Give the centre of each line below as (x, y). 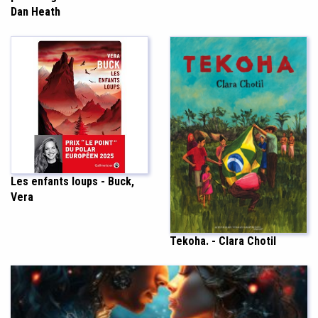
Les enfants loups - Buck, (72, 182)
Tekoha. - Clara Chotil (223, 241)
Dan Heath (35, 12)
